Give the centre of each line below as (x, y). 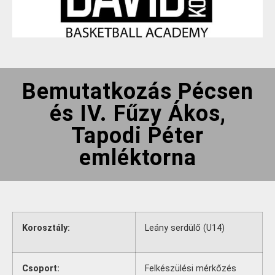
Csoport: (41, 269)
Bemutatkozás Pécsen (137, 91)
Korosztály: (46, 228)
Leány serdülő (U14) (185, 228)
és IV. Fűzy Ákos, (137, 114)
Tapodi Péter (137, 136)
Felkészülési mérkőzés (191, 269)
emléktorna (137, 158)
